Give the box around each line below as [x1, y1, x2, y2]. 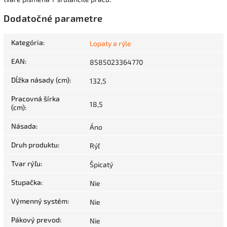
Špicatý [90, 160, 113, 169]
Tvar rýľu [11, 159, 41, 168]
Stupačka [11, 178, 41, 187]
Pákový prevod [11, 215, 60, 224]
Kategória [11, 38, 43, 47]
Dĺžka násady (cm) [11, 75, 69, 85]
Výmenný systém [11, 197, 67, 206]
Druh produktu [11, 140, 58, 149]
